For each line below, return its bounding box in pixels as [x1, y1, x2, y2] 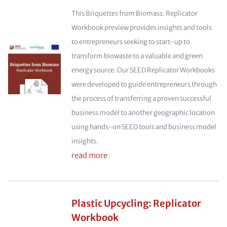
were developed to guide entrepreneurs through [71, 80, 217, 89]
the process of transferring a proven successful [71, 94, 211, 103]
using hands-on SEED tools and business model [71, 123, 216, 131]
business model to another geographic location [71, 108, 215, 117]
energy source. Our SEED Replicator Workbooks [71, 66, 215, 74]
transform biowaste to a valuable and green [71, 52, 203, 60]
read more [71, 151, 107, 160]
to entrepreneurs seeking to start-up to [71, 37, 190, 46]
